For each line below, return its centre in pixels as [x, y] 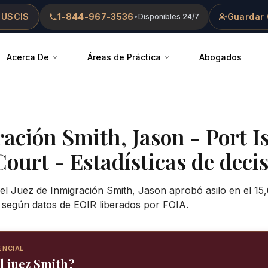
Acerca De [28, 57]
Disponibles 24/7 [168, 16]
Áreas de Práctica [124, 57]
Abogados [220, 57]
